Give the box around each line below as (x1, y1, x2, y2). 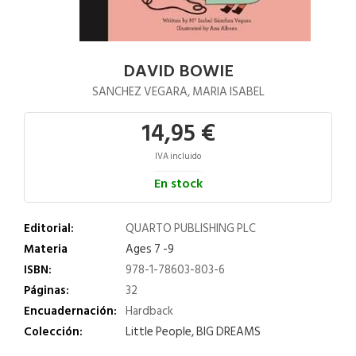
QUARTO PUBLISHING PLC (126, 219, 256, 238)
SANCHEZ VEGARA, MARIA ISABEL (91, 82, 265, 102)
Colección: (24, 322, 83, 342)
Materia (24, 239, 68, 259)
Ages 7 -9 (126, 239, 174, 259)
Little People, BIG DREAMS (126, 322, 261, 342)
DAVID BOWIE (122, 56, 234, 85)
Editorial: (24, 219, 74, 238)
